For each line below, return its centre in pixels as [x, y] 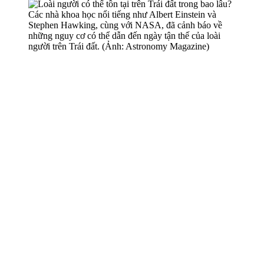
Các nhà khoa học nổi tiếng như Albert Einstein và [122, 14]
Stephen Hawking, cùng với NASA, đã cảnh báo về [125, 25]
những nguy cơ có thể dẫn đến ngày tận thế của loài [124, 35]
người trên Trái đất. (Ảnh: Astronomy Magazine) [119, 46]
